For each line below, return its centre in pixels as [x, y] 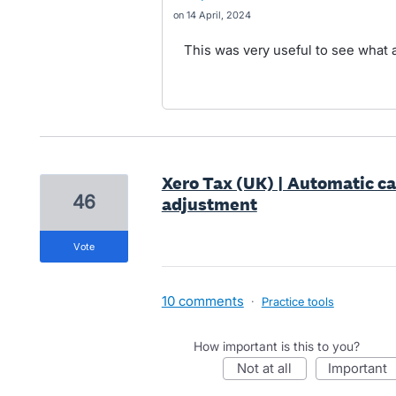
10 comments [202, 301]
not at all [270, 368]
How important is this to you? [276, 346]
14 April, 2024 [218, 15]
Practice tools [297, 301]
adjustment [209, 204]
